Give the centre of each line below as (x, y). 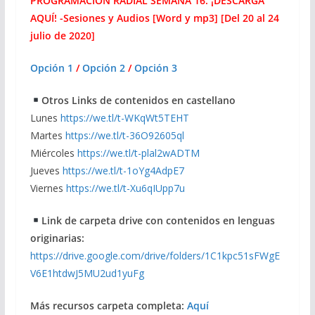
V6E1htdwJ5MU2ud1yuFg (87, 273)
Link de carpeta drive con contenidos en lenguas (158, 220)
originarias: (57, 238)
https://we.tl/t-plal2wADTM (138, 153)
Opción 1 (51, 67)
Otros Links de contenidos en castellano (138, 100)
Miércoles (53, 153)
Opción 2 (103, 67)
